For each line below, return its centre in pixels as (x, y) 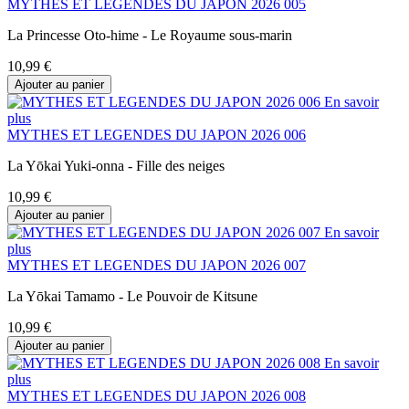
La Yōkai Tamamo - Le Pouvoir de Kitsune (132, 296)
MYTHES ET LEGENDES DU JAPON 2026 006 (157, 134)
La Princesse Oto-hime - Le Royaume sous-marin (150, 35)
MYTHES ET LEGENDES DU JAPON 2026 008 (157, 395)
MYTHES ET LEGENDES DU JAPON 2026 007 (157, 265)
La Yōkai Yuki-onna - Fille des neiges (116, 165)
